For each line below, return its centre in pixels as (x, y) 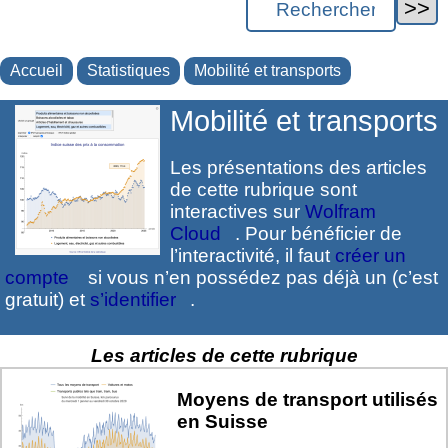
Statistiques (128, 70)
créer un (370, 255)
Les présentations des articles (298, 167)
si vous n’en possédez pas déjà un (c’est (260, 277)
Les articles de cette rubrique (224, 356)
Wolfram (340, 211)
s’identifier (133, 299)
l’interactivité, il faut (252, 255)
